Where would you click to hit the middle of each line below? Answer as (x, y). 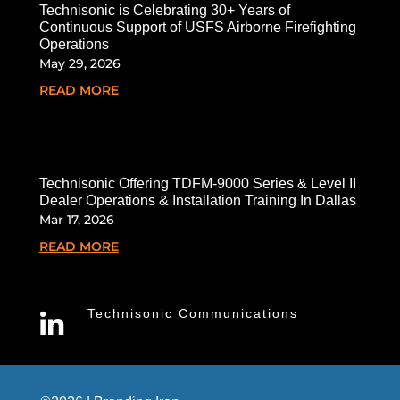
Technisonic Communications (192, 314)
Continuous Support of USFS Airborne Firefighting (197, 27)
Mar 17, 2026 (76, 219)
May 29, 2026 (79, 63)
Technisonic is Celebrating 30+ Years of (164, 10)
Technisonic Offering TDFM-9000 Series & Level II (197, 183)
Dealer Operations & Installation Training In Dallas (197, 200)
